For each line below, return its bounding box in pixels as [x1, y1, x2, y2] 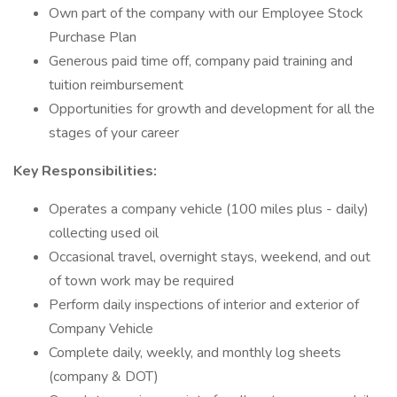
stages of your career [49, 123, 179, 143]
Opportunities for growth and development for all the [49, 99, 375, 119]
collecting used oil [49, 223, 159, 243]
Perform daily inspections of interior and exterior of [49, 295, 359, 315]
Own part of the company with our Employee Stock [49, 4, 363, 23]
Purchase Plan [49, 27, 136, 47]
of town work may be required [49, 271, 234, 291]
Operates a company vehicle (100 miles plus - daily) [49, 199, 369, 219]
